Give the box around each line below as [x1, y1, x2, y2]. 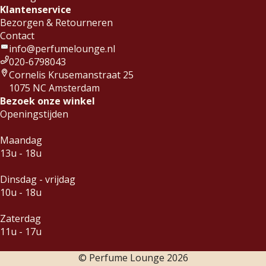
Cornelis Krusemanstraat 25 [9, 68, 134, 81]
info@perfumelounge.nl [9, 42, 115, 55]
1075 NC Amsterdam [9, 81, 100, 94]
